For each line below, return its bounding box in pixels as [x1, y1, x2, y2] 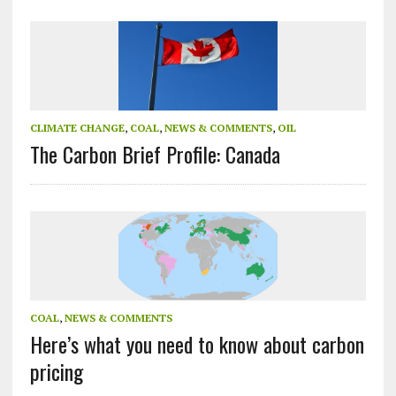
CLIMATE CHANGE [29, 121, 125, 135]
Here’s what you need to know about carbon [29, 328, 364, 361]
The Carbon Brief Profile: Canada [29, 138, 280, 171]
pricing [29, 355, 83, 388]
